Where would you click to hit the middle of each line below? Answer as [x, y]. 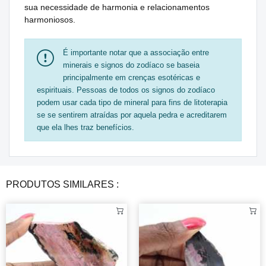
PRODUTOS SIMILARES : [62, 184]
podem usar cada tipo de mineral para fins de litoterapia [132, 102]
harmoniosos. [50, 19]
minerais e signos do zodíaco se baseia [131, 65]
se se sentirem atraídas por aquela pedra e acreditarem [132, 115]
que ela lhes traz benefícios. [85, 127]
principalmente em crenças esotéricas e [132, 77]
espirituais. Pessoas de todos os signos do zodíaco [126, 90]
